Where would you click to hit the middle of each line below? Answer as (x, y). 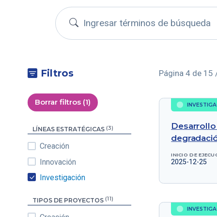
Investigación (63, 178)
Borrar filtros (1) (63, 102)
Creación (55, 146)
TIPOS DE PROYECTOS (69, 200)
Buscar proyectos (114, 22)
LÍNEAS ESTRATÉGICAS (69, 129)
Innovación (58, 162)
